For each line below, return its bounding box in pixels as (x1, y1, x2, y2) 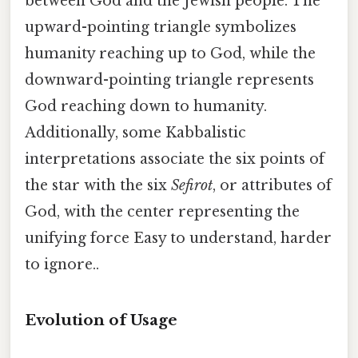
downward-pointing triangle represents (25, 70, 314, 89)
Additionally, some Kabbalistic (25, 123, 246, 141)
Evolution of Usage (25, 311, 177, 330)
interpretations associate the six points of (25, 149, 324, 168)
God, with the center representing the (25, 202, 300, 221)
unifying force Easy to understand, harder (25, 229, 332, 247)
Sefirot (171, 176, 213, 194)
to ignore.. (25, 255, 99, 273)
